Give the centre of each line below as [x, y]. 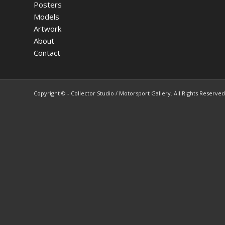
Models [46, 16]
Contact [47, 52]
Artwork [47, 28]
